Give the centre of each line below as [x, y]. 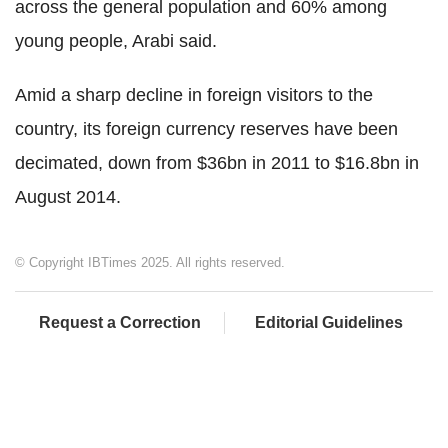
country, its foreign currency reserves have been [206, 128]
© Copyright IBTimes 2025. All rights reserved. [150, 262]
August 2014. [68, 196]
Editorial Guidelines [329, 322]
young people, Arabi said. [116, 40]
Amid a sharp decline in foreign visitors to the [194, 94]
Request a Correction [119, 322]
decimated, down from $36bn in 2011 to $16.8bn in [217, 162]
